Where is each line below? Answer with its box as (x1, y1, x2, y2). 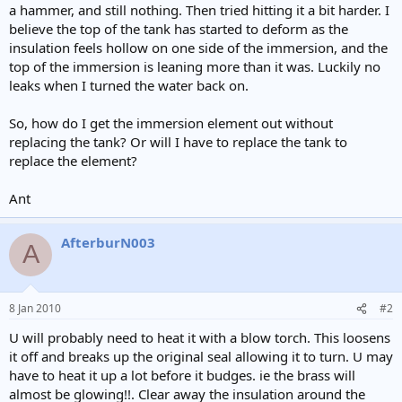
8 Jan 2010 (9, 301, 61, 316)
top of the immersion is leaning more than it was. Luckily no (9, 57, 380, 75)
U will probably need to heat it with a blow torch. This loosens (9, 328, 390, 346)
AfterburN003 (61, 232, 155, 251)
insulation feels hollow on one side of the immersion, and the (9, 38, 388, 57)
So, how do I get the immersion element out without (9, 113, 333, 132)
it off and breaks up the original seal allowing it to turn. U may (9, 347, 393, 365)
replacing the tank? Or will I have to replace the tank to (9, 132, 347, 151)
